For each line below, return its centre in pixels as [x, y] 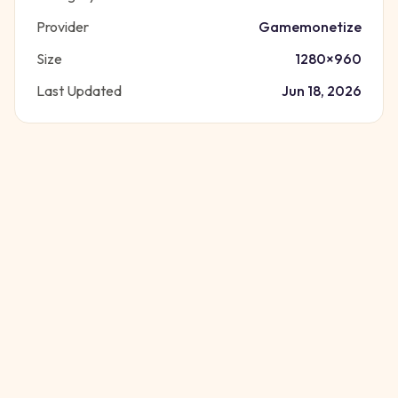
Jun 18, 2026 [322, 91]
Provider [63, 27]
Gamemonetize [310, 27]
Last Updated [79, 91]
